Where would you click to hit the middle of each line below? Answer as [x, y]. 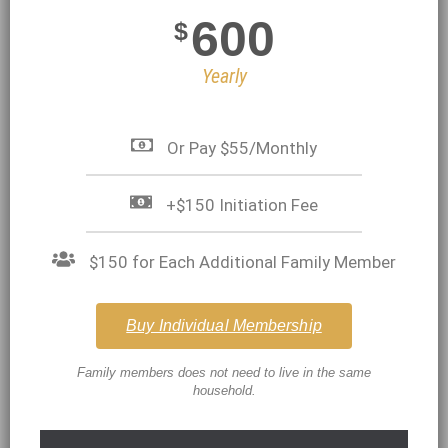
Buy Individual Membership [224, 326]
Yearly [224, 75]
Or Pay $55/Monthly [242, 147]
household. [224, 391]
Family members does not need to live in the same [224, 373]
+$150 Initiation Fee [242, 205]
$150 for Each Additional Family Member [242, 262]
